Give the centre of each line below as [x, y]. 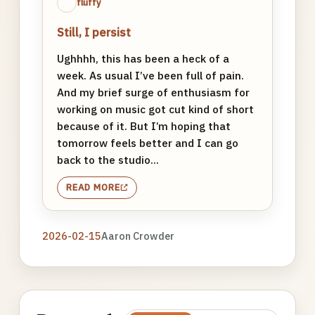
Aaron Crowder [137, 236]
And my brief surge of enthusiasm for [153, 92]
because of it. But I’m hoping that [143, 126]
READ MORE [93, 187]
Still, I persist [94, 32]
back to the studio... [108, 159]
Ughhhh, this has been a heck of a [143, 58]
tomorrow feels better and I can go [147, 142]
